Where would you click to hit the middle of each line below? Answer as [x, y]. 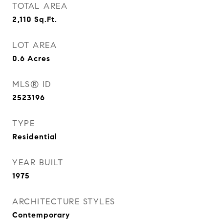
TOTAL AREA [40, 6]
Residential [35, 137]
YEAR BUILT [38, 163]
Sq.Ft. [46, 19]
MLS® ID [32, 84]
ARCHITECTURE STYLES [64, 202]
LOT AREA [34, 45]
